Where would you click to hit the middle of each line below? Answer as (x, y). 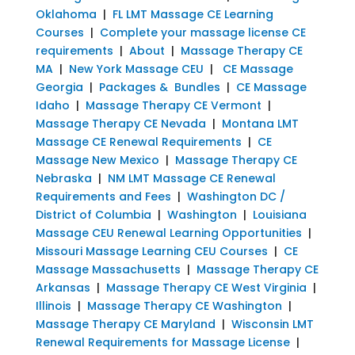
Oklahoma (66, 14)
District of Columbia (93, 214)
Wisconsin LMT (272, 324)
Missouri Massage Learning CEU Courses (151, 251)
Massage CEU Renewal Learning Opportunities (168, 233)
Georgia (59, 87)
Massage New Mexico (97, 160)
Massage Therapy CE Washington (184, 305)
